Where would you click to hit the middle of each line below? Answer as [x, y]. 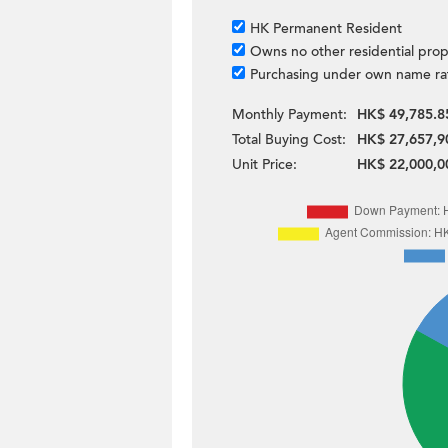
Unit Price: [264, 164]
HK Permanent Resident [326, 28]
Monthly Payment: [289, 114]
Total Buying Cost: [289, 139]
